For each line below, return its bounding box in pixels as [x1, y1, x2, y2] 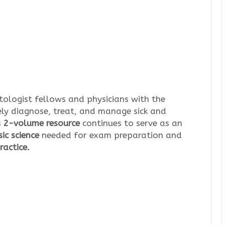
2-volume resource [4, 118, 80, 128]
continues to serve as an [80, 118, 182, 128]
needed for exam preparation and [39, 130, 182, 140]
